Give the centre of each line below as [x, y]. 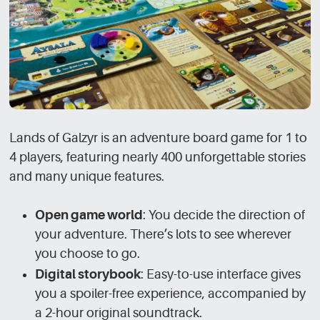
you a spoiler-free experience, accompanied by [171, 294]
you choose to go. [88, 254]
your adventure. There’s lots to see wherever [164, 235]
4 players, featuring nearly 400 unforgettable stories [158, 157]
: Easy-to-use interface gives [221, 275]
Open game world [89, 215]
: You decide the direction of [224, 215]
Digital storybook [88, 275]
